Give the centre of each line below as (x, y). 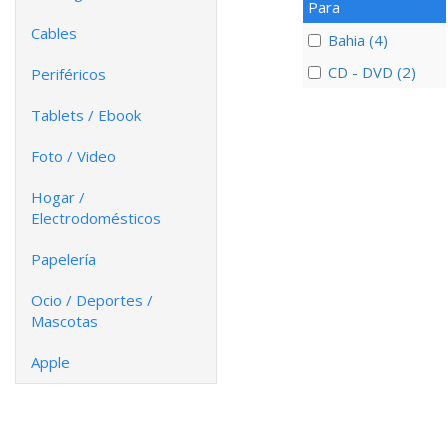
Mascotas (64, 321)
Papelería (63, 259)
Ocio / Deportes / (92, 300)
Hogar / (58, 197)
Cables (54, 33)
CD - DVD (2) (371, 72)
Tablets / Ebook (86, 115)
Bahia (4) (357, 39)
